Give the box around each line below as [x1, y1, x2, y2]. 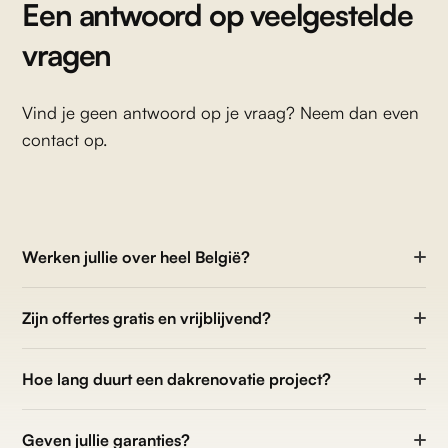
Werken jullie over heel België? [22, 247, 251, 268]
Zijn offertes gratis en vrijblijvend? [22, 308, 272, 329]
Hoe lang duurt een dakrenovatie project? [22, 369, 332, 390]
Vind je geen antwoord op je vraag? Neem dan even [22, 102, 420, 124]
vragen [22, 36, 112, 74]
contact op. [22, 129, 108, 151]
